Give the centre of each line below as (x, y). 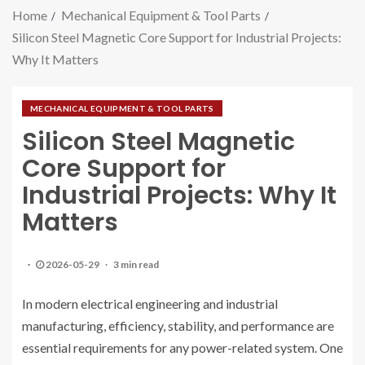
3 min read (136, 265)
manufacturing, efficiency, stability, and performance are (178, 326)
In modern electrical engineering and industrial (150, 304)
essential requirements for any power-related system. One (182, 348)
